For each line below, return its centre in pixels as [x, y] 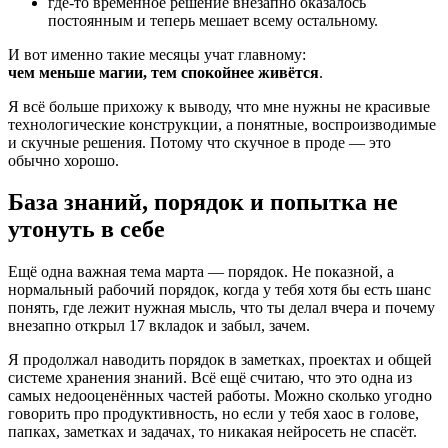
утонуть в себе [86, 229]
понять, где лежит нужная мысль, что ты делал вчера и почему [221, 308]
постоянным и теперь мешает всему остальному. [213, 20]
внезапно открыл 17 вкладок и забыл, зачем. [159, 326]
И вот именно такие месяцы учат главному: [157, 54]
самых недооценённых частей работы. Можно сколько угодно [220, 396]
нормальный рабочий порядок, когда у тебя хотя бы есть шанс [219, 290]
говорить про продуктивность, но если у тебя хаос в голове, [213, 414]
